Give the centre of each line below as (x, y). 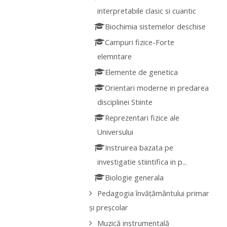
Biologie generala (135, 178)
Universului (116, 132)
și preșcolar (108, 208)
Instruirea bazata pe (139, 148)
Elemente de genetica (142, 72)
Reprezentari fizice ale (142, 118)
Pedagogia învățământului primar (153, 194)
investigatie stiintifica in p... (142, 162)
